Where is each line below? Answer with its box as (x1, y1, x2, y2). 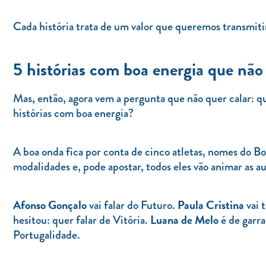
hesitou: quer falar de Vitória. (13, 211, 150, 229)
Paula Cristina (178, 195, 244, 214)
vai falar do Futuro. (87, 196, 178, 214)
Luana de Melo (150, 210, 218, 229)
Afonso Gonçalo (13, 195, 87, 214)
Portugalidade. (13, 226, 80, 243)
